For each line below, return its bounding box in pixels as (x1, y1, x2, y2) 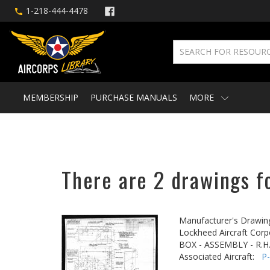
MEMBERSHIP (23, 92, 78, 103)
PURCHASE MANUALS (90, 92, 177, 103)
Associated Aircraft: (179, 251, 262, 262)
